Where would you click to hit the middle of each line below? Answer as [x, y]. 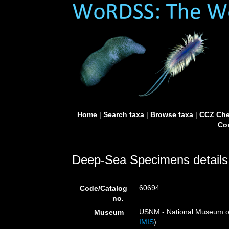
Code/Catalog [104, 188]
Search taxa [123, 114]
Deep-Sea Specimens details [150, 160]
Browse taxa [171, 114]
